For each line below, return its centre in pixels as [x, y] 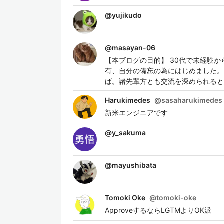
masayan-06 [134, 48]
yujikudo [127, 15]
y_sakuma [129, 133]
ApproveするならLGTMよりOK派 [158, 210]
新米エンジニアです [136, 113]
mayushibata [134, 165]
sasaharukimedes [192, 100]
